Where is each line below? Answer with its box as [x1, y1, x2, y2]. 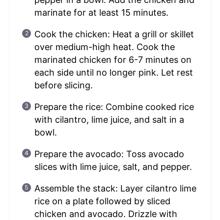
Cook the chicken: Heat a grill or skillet [34, 28, 194, 39]
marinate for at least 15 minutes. [34, 7, 168, 18]
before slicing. [34, 80, 93, 90]
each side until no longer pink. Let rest [34, 67, 193, 78]
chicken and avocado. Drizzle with [34, 208, 177, 219]
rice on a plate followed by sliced [34, 195, 170, 206]
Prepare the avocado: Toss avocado [34, 148, 184, 159]
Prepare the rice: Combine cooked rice [34, 101, 194, 112]
